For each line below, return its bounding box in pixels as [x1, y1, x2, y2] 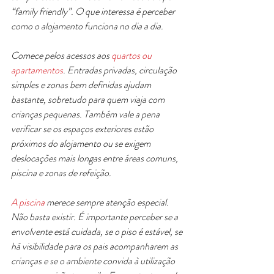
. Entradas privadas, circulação [63, 63, 179, 77]
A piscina [11, 195, 45, 209]
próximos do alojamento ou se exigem [11, 136, 152, 150]
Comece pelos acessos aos [11, 48, 111, 62]
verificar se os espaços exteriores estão [11, 122, 155, 136]
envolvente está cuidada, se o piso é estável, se [11, 224, 184, 239]
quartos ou [111, 48, 154, 62]
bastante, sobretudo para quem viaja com [11, 92, 166, 106]
